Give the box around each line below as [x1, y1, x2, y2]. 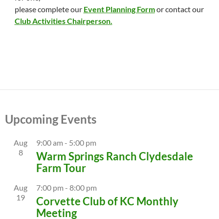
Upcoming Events [5, 112, 96, 127]
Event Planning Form [83, 4, 155, 14]
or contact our [154, 4, 204, 14]
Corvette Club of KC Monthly [36, 195, 178, 208]
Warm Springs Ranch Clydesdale [36, 150, 193, 163]
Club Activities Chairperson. [14, 16, 112, 26]
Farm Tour [36, 161, 86, 175]
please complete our [14, 4, 84, 14]
